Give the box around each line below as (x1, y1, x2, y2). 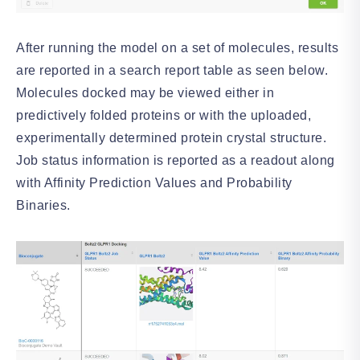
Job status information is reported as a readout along (16, 153, 335, 167)
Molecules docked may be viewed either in (16, 85, 274, 100)
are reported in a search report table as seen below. (16, 63, 328, 77)
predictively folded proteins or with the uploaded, (16, 108, 311, 122)
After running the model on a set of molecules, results (16, 40, 338, 55)
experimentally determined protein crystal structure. (16, 130, 326, 145)
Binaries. (16, 198, 71, 212)
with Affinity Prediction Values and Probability (16, 175, 292, 190)
